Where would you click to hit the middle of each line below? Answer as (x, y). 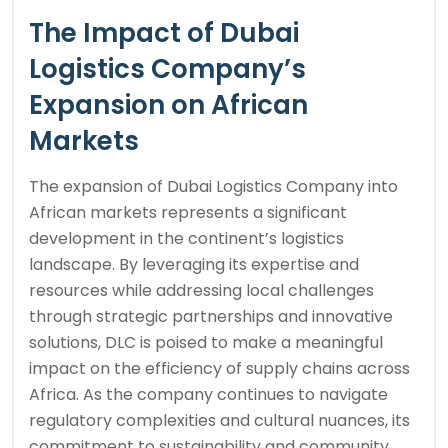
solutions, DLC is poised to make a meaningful (206, 343)
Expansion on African (168, 105)
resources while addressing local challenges (201, 291)
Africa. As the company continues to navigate (208, 395)
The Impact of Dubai (164, 33)
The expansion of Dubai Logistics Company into (213, 187)
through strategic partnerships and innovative (211, 317)
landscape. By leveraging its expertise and (194, 265)
